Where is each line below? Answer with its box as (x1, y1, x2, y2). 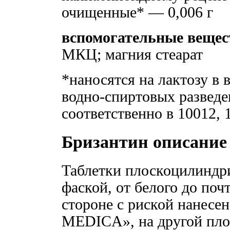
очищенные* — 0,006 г (62, 4, 213, 21)
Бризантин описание (62, 132, 227, 152)
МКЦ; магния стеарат (62, 46, 211, 63)
